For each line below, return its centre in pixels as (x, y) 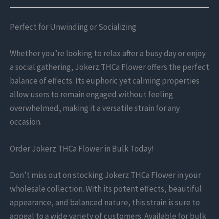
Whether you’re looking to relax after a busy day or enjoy (108, 53)
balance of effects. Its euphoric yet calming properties (105, 80)
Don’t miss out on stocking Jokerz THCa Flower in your (105, 175)
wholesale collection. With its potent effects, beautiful (106, 188)
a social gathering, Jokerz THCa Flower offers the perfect (109, 67)
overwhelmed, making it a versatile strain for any (95, 108)
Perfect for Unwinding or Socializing (73, 27)
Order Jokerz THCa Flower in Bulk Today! (82, 149)
